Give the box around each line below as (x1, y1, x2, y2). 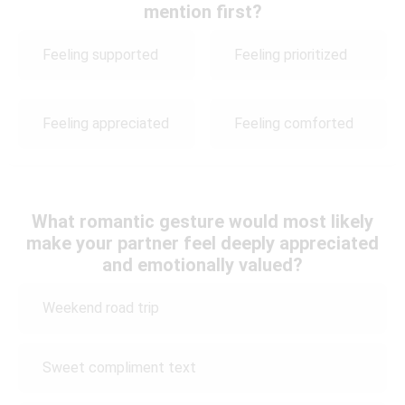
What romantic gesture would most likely (32, 210, 373, 232)
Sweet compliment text (42, 359, 196, 377)
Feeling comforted (234, 115, 354, 133)
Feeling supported (42, 46, 158, 64)
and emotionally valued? (102, 253, 303, 276)
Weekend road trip (42, 299, 159, 317)
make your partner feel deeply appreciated (26, 231, 379, 254)
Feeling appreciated (42, 115, 169, 133)
